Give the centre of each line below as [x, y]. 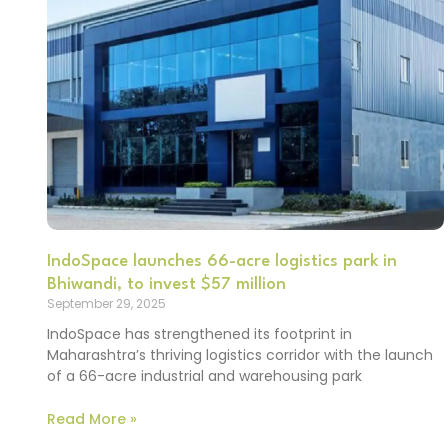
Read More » [92, 418]
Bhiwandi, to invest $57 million [166, 285]
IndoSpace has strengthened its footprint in [199, 334]
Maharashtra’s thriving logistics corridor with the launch [240, 355]
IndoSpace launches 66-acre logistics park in [222, 262]
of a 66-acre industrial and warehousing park [204, 376]
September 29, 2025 [106, 304]
